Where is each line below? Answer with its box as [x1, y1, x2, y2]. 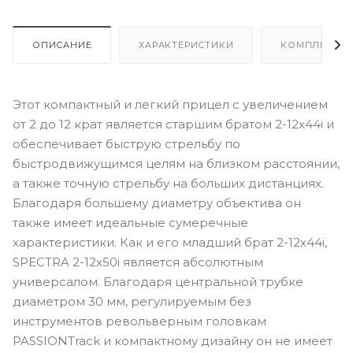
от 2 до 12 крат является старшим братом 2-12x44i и [13, 116, 334, 132]
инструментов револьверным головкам [13, 313, 266, 329]
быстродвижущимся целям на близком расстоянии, [13, 155, 340, 171]
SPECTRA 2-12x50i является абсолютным [13, 254, 263, 269]
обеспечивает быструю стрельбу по [13, 136, 240, 151]
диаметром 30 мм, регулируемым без [13, 293, 251, 309]
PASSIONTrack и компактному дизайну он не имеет [13, 333, 333, 348]
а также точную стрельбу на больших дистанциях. [13, 175, 324, 191]
